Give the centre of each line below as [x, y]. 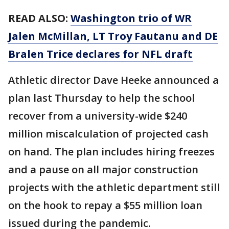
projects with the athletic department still [114, 187]
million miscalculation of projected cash [108, 133]
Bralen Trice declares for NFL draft [100, 54]
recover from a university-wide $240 [98, 116]
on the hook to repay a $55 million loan [105, 205]
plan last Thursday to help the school [101, 98]
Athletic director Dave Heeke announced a [113, 80]
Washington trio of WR [131, 18]
